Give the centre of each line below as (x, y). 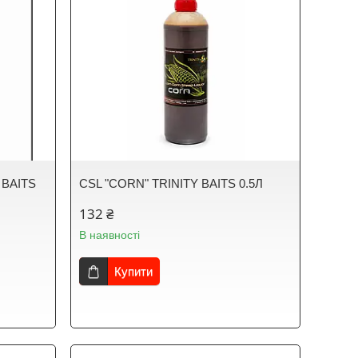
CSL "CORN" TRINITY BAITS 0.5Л (171, 183)
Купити (134, 271)
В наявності (110, 235)
